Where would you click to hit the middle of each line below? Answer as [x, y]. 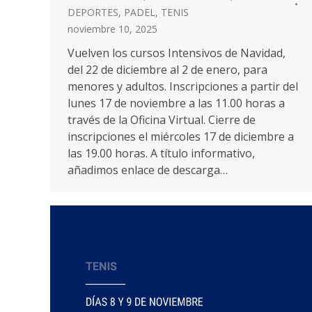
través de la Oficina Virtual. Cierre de [162, 119]
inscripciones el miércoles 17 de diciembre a [181, 136]
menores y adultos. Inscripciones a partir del [183, 86]
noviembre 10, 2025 [112, 29]
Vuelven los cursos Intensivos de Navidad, [177, 53]
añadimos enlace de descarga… [148, 170]
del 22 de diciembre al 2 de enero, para [167, 69]
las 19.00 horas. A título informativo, [161, 153]
